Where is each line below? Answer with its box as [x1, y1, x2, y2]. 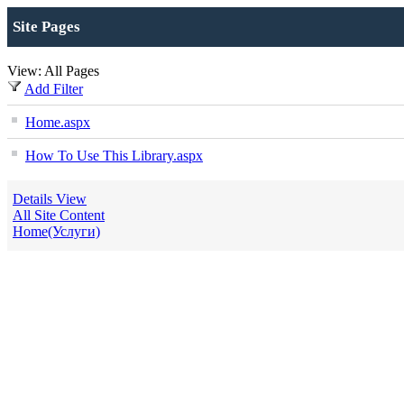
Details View [13, 191, 87, 207]
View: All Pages [7, 63, 99, 78]
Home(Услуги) [13, 224, 100, 239]
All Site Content [13, 207, 105, 223]
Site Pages [13, 18, 80, 35]
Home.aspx [25, 115, 90, 130]
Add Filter [24, 81, 83, 96]
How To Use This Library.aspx [25, 148, 203, 163]
